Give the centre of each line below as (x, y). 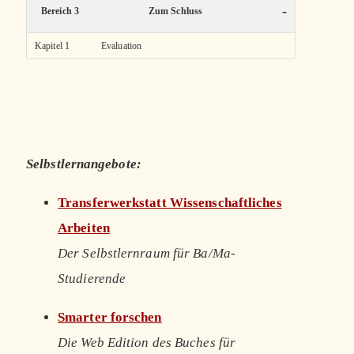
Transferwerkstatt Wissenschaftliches (170, 203)
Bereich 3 (60, 11)
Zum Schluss (175, 11)
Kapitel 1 (52, 46)
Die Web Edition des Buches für (147, 343)
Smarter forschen (110, 318)
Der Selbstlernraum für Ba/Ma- (147, 254)
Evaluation (121, 46)
